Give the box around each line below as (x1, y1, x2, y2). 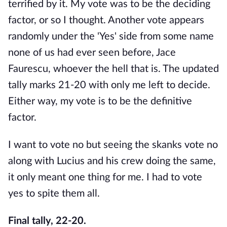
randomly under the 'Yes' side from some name (8, 31, 214, 42)
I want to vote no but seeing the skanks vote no (8, 140, 218, 150)
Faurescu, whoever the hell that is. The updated (8, 64, 219, 74)
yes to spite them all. (8, 188, 100, 199)
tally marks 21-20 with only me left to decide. (8, 80, 210, 90)
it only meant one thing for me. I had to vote (8, 172, 202, 182)
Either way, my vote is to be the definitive (8, 96, 192, 106)
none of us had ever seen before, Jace (8, 48, 176, 58)
